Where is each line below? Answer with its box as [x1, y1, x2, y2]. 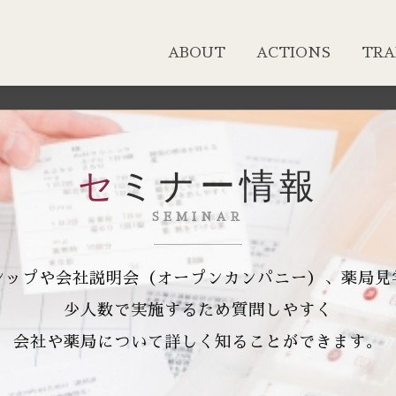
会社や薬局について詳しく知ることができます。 [13, 334, 383, 350]
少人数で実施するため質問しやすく [64, 302, 332, 318]
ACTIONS [256, 46, 331, 60]
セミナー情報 [118, 164, 319, 207]
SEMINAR [152, 211, 244, 223]
